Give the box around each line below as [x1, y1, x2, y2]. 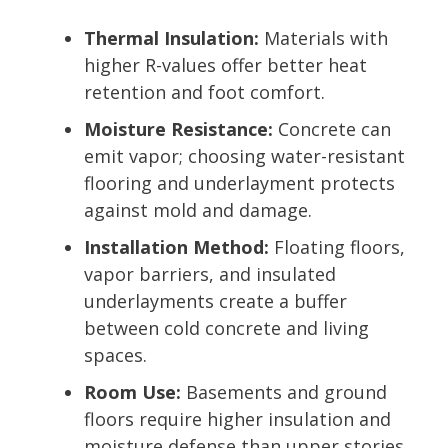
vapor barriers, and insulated [84, 261, 336, 286]
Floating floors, [269, 234, 405, 259]
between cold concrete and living [84, 315, 369, 340]
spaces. [84, 342, 147, 367]
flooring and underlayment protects [84, 170, 395, 195]
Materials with [259, 25, 388, 50]
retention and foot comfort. [84, 79, 325, 104]
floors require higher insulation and [84, 406, 391, 431]
